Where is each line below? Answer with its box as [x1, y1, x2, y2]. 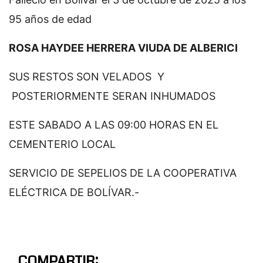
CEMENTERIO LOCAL [9, 137, 116, 150]
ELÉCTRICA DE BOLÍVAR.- [9, 186, 139, 198]
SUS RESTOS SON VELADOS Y [9, 70, 164, 83]
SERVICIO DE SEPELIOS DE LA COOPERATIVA [9, 166, 237, 179]
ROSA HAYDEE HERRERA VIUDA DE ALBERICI [9, 41, 238, 54]
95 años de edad [9, 12, 92, 25]
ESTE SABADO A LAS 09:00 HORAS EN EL [9, 118, 218, 131]
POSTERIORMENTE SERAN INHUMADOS [9, 89, 215, 102]
